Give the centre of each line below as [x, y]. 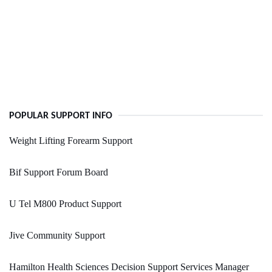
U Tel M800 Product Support [65, 204]
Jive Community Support [57, 236]
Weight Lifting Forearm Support [71, 141]
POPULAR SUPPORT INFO [61, 116]
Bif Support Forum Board [59, 172]
